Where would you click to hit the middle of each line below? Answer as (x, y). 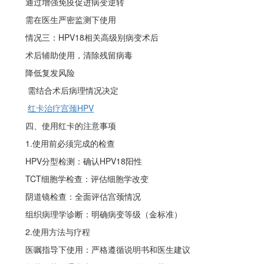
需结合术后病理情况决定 (73, 90)
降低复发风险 (42, 72)
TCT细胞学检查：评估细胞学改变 (87, 179)
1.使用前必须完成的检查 (70, 143)
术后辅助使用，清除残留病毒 (71, 55)
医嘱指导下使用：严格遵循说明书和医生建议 (100, 249)
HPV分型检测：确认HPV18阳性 (84, 161)
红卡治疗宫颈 (52, 108)
